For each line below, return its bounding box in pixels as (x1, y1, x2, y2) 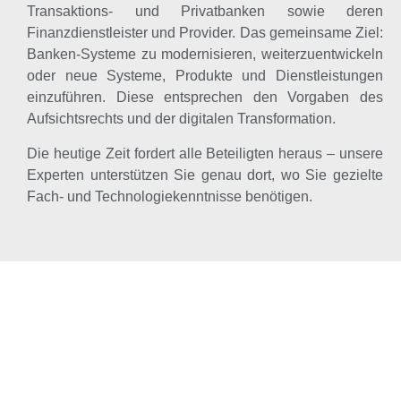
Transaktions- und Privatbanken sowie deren (27, 4, 383, 20)
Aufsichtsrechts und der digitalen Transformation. (27, 111, 336, 127)
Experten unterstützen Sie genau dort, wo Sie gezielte (27, 166, 383, 183)
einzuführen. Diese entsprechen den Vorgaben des (27, 90, 383, 106)
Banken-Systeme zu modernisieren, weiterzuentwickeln (27, 47, 383, 63)
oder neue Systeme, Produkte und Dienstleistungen (27, 68, 383, 84)
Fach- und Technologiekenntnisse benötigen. (27, 188, 312, 204)
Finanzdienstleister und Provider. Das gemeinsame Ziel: (27, 25, 383, 41)
